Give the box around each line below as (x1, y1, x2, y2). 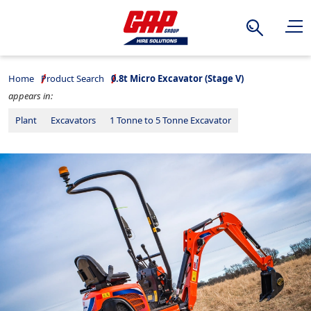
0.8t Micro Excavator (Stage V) (111, 72, 244, 85)
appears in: (8, 90, 53, 103)
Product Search (41, 72, 105, 85)
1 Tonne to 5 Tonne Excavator (110, 114, 232, 127)
